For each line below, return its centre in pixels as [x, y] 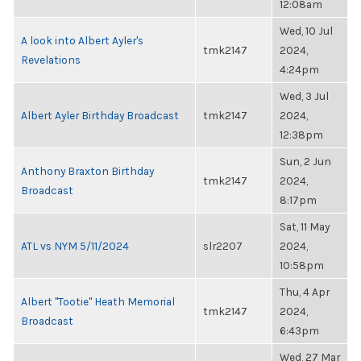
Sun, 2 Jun [305, 161]
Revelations [51, 60]
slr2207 [223, 246]
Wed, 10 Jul [306, 31]
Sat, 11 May [305, 226]
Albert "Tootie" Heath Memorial [98, 301]
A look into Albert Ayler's [82, 40]
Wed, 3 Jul [304, 96]
